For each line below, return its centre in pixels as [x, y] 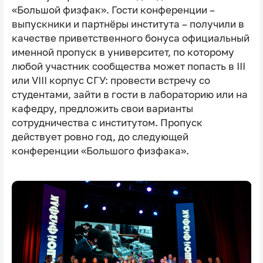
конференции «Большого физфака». [101, 151]
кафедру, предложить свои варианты [102, 109]
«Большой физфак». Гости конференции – [113, 10]
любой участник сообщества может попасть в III [128, 67]
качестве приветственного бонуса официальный [130, 38]
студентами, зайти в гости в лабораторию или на [129, 95]
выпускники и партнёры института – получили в [128, 24]
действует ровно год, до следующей [100, 137]
